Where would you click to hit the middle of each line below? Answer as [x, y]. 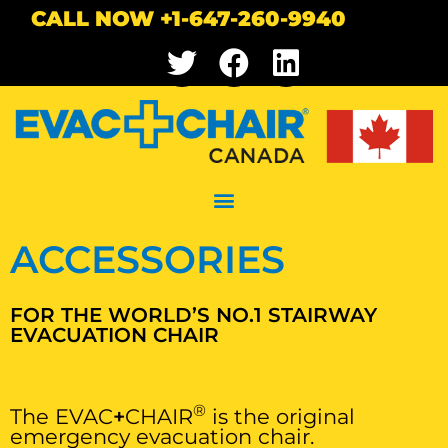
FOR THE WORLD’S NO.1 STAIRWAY [193, 315]
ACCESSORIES [147, 260]
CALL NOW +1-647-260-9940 [188, 18]
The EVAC [61, 417]
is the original [280, 417]
